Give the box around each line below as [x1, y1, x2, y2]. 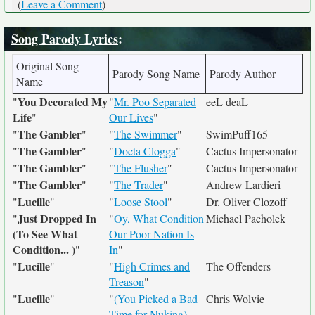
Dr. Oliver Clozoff [206, 194, 287, 209]
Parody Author [210, 66, 276, 81]
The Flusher [114, 160, 167, 175]
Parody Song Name [112, 66, 200, 81]
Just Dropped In [18, 210, 96, 226]
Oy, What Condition [114, 211, 204, 226]
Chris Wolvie [206, 291, 264, 306]
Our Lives [109, 110, 153, 124]
